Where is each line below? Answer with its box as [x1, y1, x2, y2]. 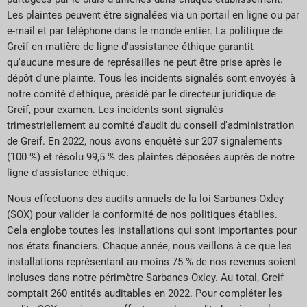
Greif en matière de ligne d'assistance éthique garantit [7, 40, 254, 53]
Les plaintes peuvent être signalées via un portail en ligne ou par [7, 9, 299, 22]
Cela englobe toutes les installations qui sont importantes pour [7, 223, 297, 236]
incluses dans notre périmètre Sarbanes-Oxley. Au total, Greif [7, 271, 284, 284]
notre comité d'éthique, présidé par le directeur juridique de [7, 88, 276, 101]
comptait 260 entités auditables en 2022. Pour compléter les [7, 286, 282, 299]
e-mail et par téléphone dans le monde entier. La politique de [7, 25, 283, 38]
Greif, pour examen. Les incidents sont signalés [7, 103, 223, 116]
